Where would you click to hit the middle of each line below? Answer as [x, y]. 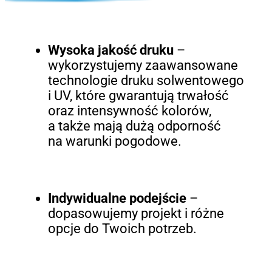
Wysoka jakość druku [110, 50]
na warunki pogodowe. [114, 141]
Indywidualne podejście [117, 199]
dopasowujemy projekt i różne [136, 214]
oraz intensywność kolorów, [129, 111]
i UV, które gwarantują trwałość [138, 96]
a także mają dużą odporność [134, 126]
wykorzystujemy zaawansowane [143, 66]
